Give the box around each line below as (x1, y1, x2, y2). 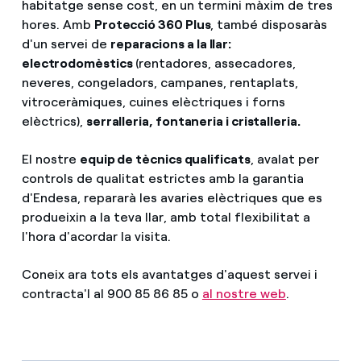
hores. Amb (21, 16, 94, 32)
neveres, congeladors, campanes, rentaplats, (21, 74, 298, 90)
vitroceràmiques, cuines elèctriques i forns (21, 93, 285, 110)
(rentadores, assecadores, (135, 55, 296, 71)
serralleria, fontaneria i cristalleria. (85, 113, 301, 129)
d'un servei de (21, 35, 110, 52)
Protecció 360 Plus (93, 16, 211, 32)
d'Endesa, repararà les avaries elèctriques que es (21, 190, 322, 206)
